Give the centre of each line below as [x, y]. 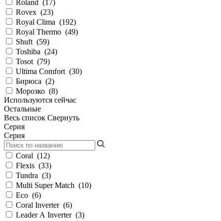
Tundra [28, 176]
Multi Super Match [46, 185]
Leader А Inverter [45, 215]
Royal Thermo [39, 32]
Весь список [26, 118]
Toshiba [29, 52]
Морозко [31, 91]
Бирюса [30, 81]
